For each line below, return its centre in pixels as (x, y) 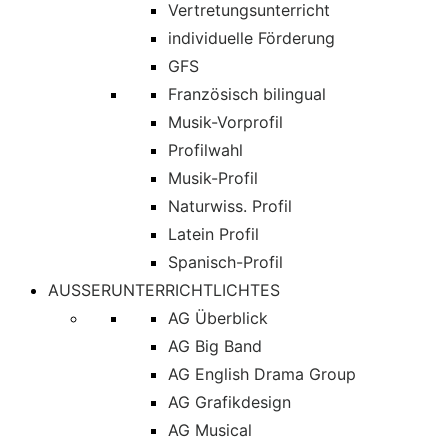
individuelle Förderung (251, 38)
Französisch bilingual (247, 94)
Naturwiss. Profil (230, 206)
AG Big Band (215, 346)
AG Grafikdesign (229, 402)
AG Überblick (218, 318)
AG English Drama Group (262, 374)
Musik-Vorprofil (225, 122)
